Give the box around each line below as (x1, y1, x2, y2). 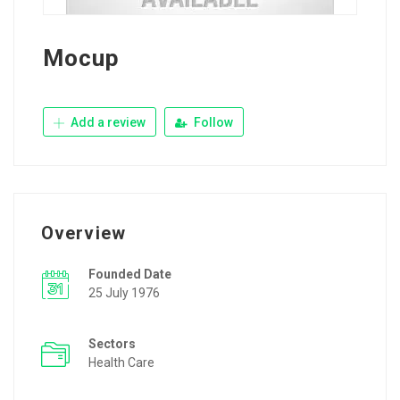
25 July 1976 (88, 286, 160, 301)
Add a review (68, 115, 146, 130)
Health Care (88, 355, 154, 371)
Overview (41, 222, 126, 245)
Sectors (88, 337, 136, 352)
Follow (191, 115, 233, 130)
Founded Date (88, 267, 171, 282)
